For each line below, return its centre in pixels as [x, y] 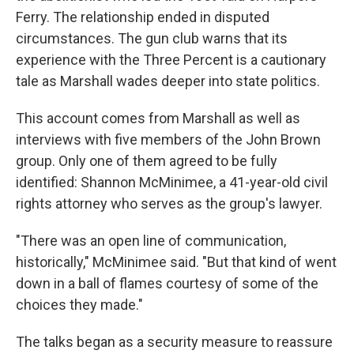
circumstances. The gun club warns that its [152, 38]
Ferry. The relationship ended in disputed [143, 17]
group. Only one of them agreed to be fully [147, 160]
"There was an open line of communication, [151, 240]
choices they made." [79, 304]
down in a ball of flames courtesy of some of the [167, 283]
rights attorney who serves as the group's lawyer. [169, 203]
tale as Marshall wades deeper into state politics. [168, 81]
